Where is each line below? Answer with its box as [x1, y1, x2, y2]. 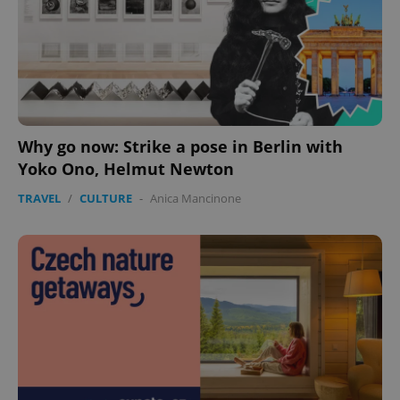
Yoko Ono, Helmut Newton [18, 157, 234, 179]
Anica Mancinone [150, 189, 241, 206]
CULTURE [79, 189, 132, 206]
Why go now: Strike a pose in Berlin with [18, 135, 343, 157]
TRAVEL [18, 189, 61, 206]
